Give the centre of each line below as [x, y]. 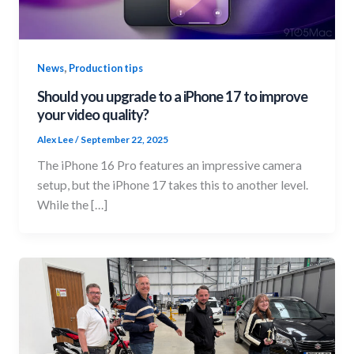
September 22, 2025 [125, 139]
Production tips [106, 68]
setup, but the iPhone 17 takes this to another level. [173, 185]
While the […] [73, 204]
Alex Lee [56, 139]
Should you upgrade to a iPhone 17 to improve [173, 96]
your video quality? [93, 114]
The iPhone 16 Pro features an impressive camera [170, 165]
